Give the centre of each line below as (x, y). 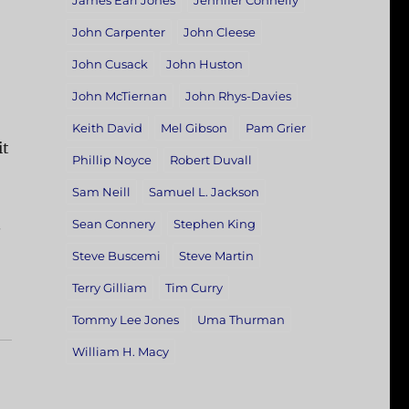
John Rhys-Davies (238, 96)
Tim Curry (194, 288)
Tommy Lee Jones (125, 320)
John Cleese (219, 32)
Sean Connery (113, 224)
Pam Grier (275, 128)
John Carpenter (118, 32)
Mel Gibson (194, 128)
